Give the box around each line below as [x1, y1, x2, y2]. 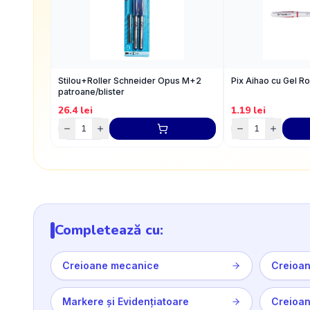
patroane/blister [58, 86, 125, 97]
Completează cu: [55, 221, 163, 239]
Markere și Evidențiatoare [62, 295, 189, 307]
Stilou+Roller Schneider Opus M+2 [58, 75, 201, 86]
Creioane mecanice [62, 259, 159, 271]
